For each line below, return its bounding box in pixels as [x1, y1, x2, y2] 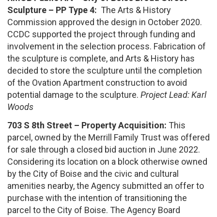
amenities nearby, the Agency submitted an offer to [7, 180, 204, 191]
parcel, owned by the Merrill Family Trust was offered [7, 132, 210, 142]
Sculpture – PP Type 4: [7, 5, 101, 15]
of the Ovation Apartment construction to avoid [7, 77, 187, 88]
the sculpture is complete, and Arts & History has [7, 53, 195, 64]
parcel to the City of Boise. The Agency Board [7, 204, 180, 215]
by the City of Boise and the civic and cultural [7, 168, 179, 179]
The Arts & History [101, 5, 171, 15]
